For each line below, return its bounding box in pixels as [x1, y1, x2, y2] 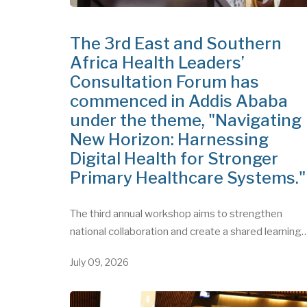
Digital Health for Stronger [70, 213, 278, 234]
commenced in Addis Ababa [70, 156, 288, 176]
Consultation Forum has [70, 136, 259, 157]
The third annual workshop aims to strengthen [70, 272, 282, 285]
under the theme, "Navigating [70, 175, 302, 195]
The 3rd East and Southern [70, 98, 282, 119]
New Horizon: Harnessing [70, 194, 269, 214]
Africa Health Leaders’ [70, 117, 245, 138]
